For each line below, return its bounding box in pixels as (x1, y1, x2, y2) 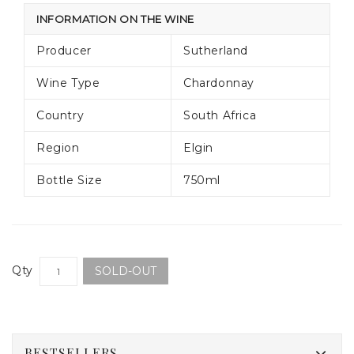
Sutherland (183, 43, 248, 58)
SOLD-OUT (94, 264, 156, 279)
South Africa (183, 108, 257, 123)
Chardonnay (183, 76, 254, 91)
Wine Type (36, 76, 100, 91)
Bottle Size (36, 173, 103, 188)
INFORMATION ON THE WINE (36, 13, 194, 26)
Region (36, 141, 80, 156)
